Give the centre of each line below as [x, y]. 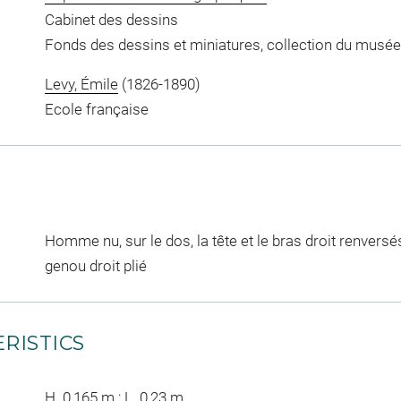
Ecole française [96, 109]
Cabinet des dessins [111, 20]
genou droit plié [95, 265]
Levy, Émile [81, 84]
